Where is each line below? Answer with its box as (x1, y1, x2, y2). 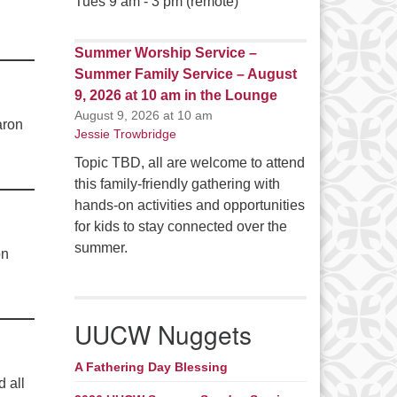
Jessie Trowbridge (74, 127, 176, 142)
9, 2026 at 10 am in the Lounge (74, 88, 277, 104)
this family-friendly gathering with (74, 176, 280, 192)
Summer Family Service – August (74, 66, 297, 82)
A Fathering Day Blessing (74, 360, 228, 375)
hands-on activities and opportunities (74, 198, 305, 214)
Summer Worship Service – (74, 45, 257, 61)
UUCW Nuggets (74, 316, 252, 353)
